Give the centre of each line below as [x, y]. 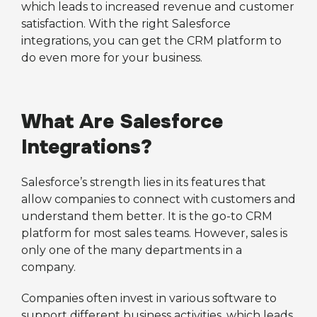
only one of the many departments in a [132, 250]
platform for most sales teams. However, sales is [154, 233]
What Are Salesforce [122, 122]
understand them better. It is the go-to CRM [147, 216]
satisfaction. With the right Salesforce [126, 24]
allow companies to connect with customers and [158, 199]
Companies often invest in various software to [149, 298]
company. [48, 267]
